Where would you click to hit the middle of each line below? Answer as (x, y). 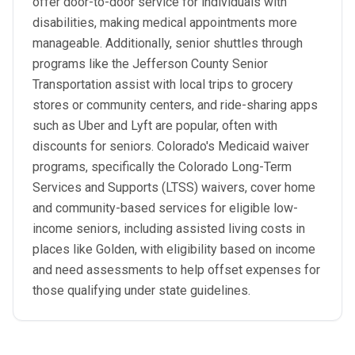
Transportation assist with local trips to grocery (163, 84)
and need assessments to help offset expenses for (176, 270)
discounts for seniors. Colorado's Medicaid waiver (171, 146)
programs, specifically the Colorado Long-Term (162, 167)
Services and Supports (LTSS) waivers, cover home (174, 187)
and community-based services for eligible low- (165, 208)
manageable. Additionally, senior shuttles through (168, 43)
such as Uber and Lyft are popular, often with (155, 126)
